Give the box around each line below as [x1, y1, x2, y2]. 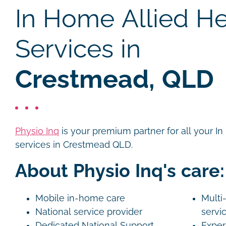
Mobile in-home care [35, 193, 125, 203]
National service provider [35, 207, 142, 217]
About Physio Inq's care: [15, 160, 224, 181]
